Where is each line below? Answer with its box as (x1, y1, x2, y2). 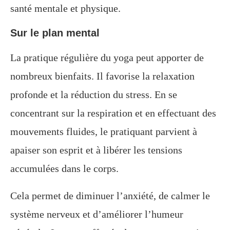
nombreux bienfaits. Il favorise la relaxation (10, 70, 195, 82)
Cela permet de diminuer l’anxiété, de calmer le (10, 190, 210, 202)
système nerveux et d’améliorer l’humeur (10, 208, 183, 220)
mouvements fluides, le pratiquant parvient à (10, 126, 197, 138)
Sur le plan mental (10, 27, 100, 39)
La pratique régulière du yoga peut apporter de (10, 52, 204, 64)
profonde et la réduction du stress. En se (10, 89, 177, 101)
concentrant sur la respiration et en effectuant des (10, 107, 216, 119)
